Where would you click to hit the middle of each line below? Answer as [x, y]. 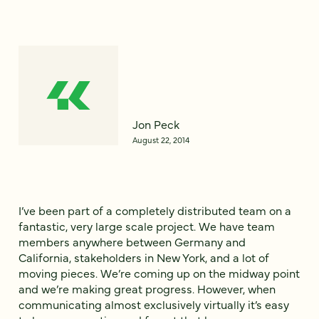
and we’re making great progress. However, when [147, 288]
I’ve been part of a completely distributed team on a [155, 210]
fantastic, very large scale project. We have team [147, 225]
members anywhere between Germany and [132, 241]
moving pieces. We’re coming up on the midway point [159, 272]
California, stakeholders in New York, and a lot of [144, 257]
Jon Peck [156, 124]
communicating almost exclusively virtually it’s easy [154, 304]
